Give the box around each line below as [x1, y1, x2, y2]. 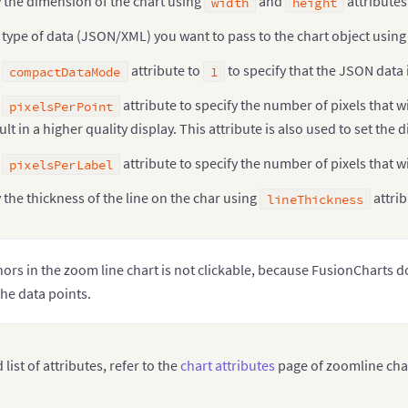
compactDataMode [9, 63, 121, 81]
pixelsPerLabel [9, 156, 114, 174]
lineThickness [267, 190, 364, 209]
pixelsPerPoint [9, 97, 114, 116]
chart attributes [180, 356, 275, 374]
